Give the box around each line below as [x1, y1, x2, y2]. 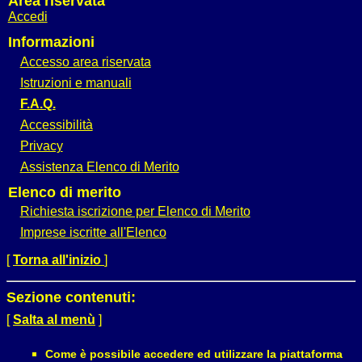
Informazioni [7, 33, 95, 50]
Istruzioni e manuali [19, 75, 132, 90]
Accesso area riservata [19, 54, 151, 69]
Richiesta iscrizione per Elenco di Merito [19, 204, 250, 219]
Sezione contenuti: [6, 289, 136, 306]
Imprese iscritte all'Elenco [19, 225, 166, 240]
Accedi [7, 9, 48, 23]
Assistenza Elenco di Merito [19, 159, 179, 174]
